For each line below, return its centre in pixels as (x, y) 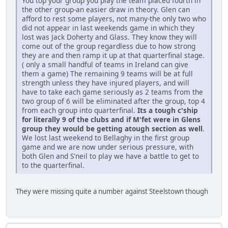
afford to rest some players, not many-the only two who (114, 18)
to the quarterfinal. (53, 165)
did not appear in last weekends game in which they (108, 27)
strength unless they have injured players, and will (106, 82)
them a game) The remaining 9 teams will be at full (107, 73)
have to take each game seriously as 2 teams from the (112, 92)
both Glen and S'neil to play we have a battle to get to (110, 156)
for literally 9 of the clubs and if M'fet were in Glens (111, 119)
